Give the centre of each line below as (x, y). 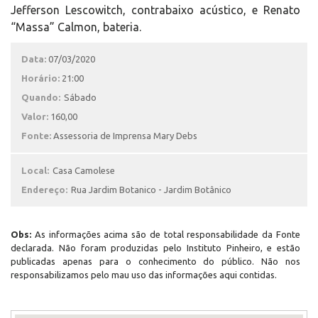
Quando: (41, 97)
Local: (35, 170)
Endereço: (44, 190)
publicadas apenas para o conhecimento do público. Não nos (155, 261)
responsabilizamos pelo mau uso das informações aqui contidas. (144, 275)
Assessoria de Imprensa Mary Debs (125, 136)
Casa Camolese (84, 170)
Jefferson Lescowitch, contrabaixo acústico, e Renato (155, 10)
